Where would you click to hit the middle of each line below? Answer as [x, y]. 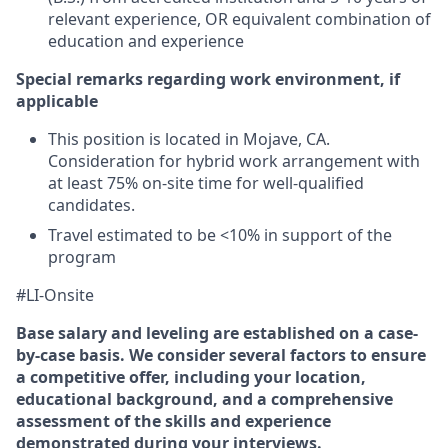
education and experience [146, 41]
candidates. [91, 205]
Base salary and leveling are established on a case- [217, 333]
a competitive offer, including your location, [191, 377]
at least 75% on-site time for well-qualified [206, 183]
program [82, 257]
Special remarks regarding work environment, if [208, 79]
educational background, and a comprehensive [204, 399]
